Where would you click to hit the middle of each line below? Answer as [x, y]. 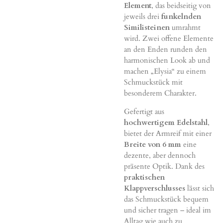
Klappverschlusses [155, 188]
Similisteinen [147, 27]
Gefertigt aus [144, 111]
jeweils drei [143, 16]
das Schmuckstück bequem [166, 199]
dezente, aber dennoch [160, 155]
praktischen [144, 177]
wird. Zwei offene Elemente [169, 38]
